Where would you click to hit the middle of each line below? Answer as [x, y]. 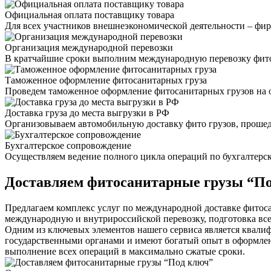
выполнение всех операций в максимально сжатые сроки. [125, 252]
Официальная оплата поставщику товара [90, 15]
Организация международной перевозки [89, 48]
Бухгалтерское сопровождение [68, 146]
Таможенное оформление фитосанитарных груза [106, 80]
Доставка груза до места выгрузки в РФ [87, 113]
